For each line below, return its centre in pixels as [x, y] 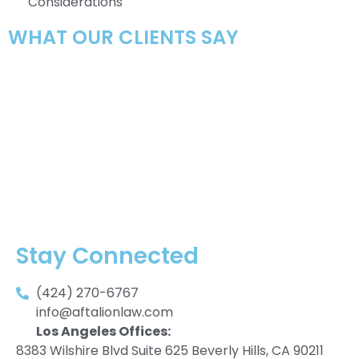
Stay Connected [107, 256]
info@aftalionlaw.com [105, 313]
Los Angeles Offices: [103, 332]
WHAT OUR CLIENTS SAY [123, 38]
